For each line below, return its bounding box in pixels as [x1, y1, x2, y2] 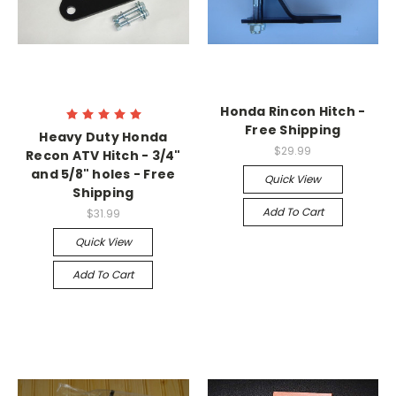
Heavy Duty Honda [39, 128, 168, 147]
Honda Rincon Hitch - [220, 103, 366, 121]
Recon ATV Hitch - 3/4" [26, 147, 181, 165]
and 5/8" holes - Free [31, 165, 176, 184]
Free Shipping [245, 121, 341, 140]
